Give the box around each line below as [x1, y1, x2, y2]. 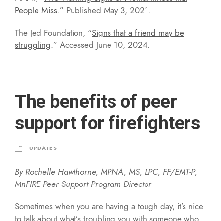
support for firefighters [15, 112, 200, 134]
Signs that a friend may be [92, 26, 184, 38]
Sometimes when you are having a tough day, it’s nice [15, 200, 203, 212]
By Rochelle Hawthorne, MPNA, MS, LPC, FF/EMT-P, [15, 165, 197, 178]
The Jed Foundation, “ [15, 26, 92, 38]
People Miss [15, 4, 57, 16]
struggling [15, 38, 51, 51]
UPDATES [29, 144, 57, 152]
